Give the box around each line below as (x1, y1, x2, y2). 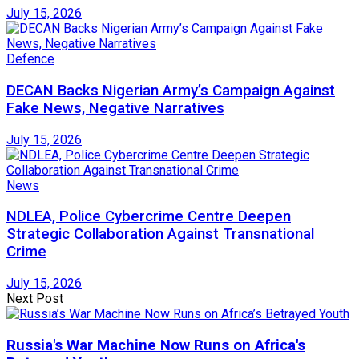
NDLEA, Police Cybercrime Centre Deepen (6, 208, 291, 226)
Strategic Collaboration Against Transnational (6, 225, 314, 244)
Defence (6, 51, 54, 67)
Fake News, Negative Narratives (6, 99, 224, 117)
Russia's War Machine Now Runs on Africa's (6, 336, 305, 354)
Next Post (6, 291, 63, 307)
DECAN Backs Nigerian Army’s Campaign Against (6, 81, 335, 99)
